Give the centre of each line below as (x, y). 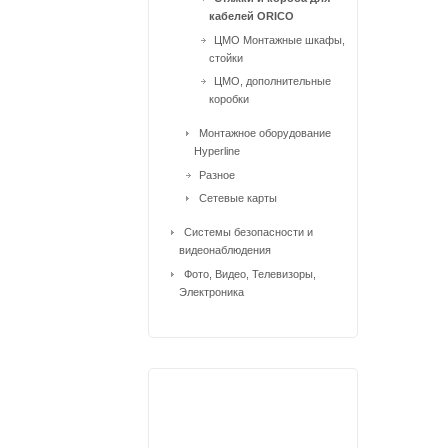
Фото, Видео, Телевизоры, (250, 273)
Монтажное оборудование (265, 133)
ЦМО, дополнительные (272, 81)
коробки (229, 99)
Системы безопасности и (248, 232)
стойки (226, 57)
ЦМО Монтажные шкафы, (279, 39)
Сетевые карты (238, 198)
